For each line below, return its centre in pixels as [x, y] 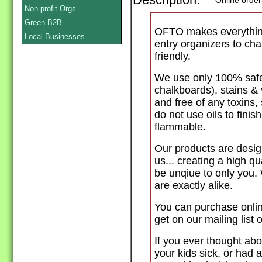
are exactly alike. [194, 186]
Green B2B [43, 23]
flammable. [182, 127]
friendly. [173, 56]
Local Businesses [55, 37]
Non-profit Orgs [50, 8]
